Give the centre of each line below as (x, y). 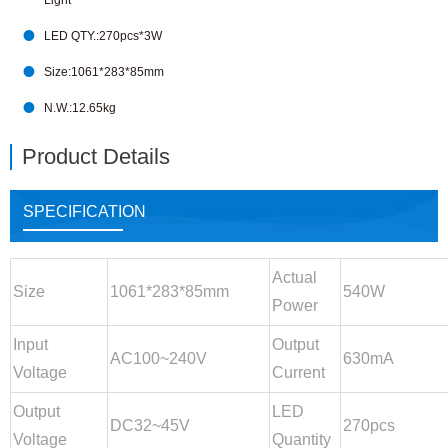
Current (298, 373)
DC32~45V (150, 426)
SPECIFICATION (84, 211)
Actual (294, 278)
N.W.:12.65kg (80, 108)
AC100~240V (158, 359)
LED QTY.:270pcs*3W (103, 36)
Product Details (96, 156)
